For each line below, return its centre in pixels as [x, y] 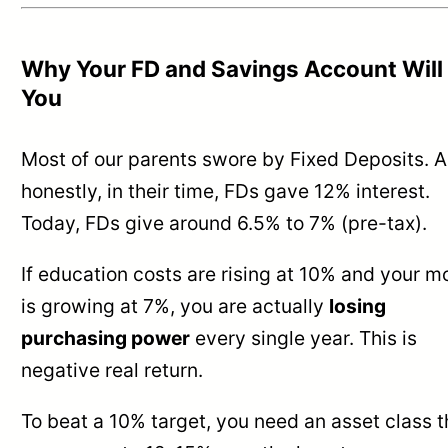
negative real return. [112, 370]
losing [358, 306]
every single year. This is [304, 338]
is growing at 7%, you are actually [175, 306]
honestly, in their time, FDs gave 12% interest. [226, 191]
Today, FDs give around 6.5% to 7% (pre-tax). [224, 223]
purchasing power [106, 338]
